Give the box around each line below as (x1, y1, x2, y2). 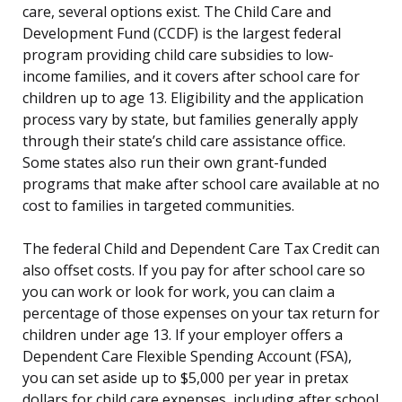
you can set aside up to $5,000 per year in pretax (22, 368, 348, 389)
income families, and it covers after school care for (22, 66, 360, 87)
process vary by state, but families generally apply (22, 109, 358, 130)
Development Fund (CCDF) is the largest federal (22, 23, 341, 44)
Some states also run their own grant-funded (22, 153, 327, 173)
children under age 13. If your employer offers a (22, 325, 343, 345)
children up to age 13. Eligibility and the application (22, 88, 363, 109)
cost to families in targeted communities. (22, 196, 294, 216)
